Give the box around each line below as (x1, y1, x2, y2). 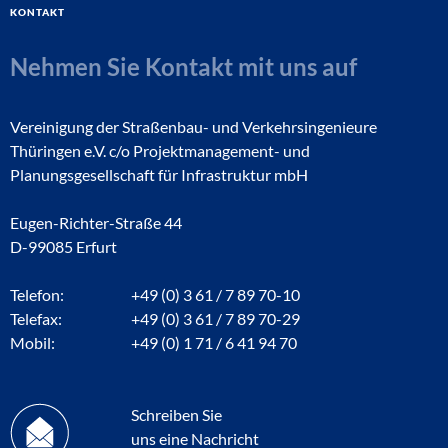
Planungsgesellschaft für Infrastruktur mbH (10, 165, 308, 184)
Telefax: (10, 309, 62, 328)
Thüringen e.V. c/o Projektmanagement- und (10, 141, 310, 160)
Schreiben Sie (131, 405, 222, 424)
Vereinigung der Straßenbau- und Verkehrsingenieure (10, 117, 377, 136)
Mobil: (10, 333, 55, 352)
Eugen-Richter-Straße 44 (10, 213, 182, 232)
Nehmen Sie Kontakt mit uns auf (10, 52, 357, 81)
